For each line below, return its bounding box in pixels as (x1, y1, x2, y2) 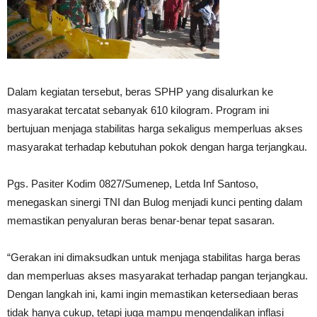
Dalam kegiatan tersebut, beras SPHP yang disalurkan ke (7, 86, 273, 98)
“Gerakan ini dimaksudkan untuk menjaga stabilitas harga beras (7, 251, 301, 264)
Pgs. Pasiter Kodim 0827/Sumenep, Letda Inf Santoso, (7, 178, 258, 190)
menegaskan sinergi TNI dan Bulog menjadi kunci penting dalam (7, 196, 303, 209)
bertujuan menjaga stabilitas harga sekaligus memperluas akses (7, 122, 303, 135)
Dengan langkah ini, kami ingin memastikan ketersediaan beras (7, 288, 299, 301)
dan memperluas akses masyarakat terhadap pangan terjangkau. (7, 270, 308, 282)
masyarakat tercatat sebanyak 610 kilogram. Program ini (7, 104, 269, 117)
